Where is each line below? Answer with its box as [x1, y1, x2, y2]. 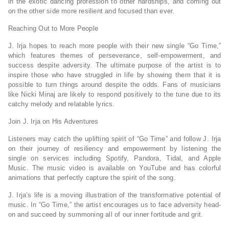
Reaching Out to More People [8, 25, 98, 32]
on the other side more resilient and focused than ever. [8, 7, 175, 15]
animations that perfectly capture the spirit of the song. [8, 174, 176, 181]
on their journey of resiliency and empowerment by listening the [8, 145, 221, 152]
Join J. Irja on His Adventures [8, 118, 99, 125]
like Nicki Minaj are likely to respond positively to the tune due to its [8, 90, 221, 98]
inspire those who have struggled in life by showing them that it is [8, 71, 221, 79]
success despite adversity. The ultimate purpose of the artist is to [8, 61, 221, 69]
